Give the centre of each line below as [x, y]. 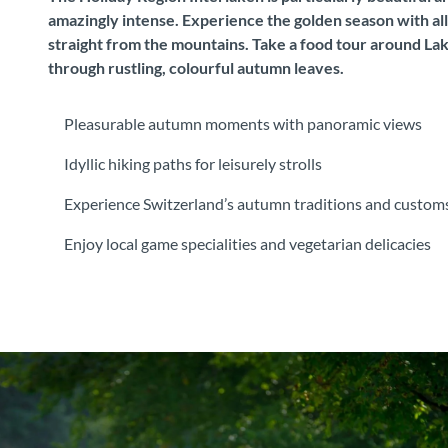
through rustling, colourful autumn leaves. [196, 67]
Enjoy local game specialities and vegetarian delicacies [247, 243]
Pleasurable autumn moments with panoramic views [243, 123]
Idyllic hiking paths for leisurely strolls [193, 163]
